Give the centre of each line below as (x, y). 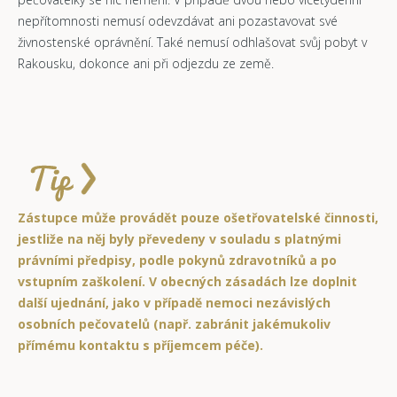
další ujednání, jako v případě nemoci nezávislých (174, 302)
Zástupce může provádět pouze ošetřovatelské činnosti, (198, 217)
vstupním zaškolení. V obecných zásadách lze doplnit (187, 281)
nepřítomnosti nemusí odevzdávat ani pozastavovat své (178, 20)
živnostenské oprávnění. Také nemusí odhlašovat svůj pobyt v (192, 42)
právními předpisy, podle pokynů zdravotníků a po (177, 260)
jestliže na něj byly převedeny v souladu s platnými (179, 238)
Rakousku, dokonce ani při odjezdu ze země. (146, 63)
